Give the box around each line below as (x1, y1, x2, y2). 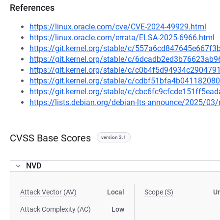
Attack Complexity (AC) (20, 205, 91, 213)
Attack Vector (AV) (20, 188, 77, 196)
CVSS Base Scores (10, 132, 91, 144)
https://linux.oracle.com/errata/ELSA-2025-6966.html (29, 33, 215, 42)
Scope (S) (144, 188, 174, 196)
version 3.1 (101, 135, 126, 140)
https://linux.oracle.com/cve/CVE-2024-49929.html (29, 22, 206, 31)
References (10, 2, 55, 13)
